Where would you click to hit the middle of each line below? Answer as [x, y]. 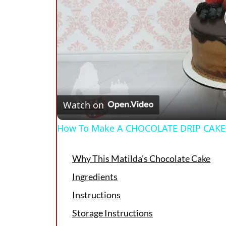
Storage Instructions [112, 213]
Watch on [83, 105]
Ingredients [95, 177]
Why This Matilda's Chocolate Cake [141, 159]
